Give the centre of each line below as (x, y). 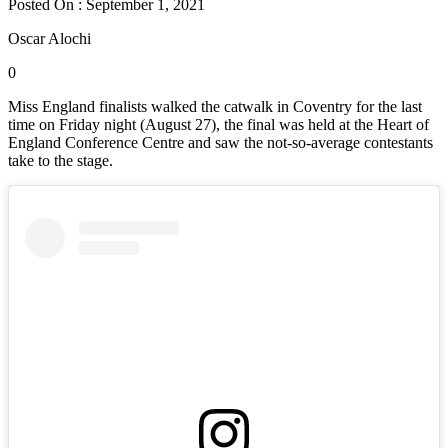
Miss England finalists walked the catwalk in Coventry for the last (215, 106)
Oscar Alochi (49, 38)
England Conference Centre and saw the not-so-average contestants (220, 142)
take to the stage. (60, 160)
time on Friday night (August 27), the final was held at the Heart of (218, 124)
